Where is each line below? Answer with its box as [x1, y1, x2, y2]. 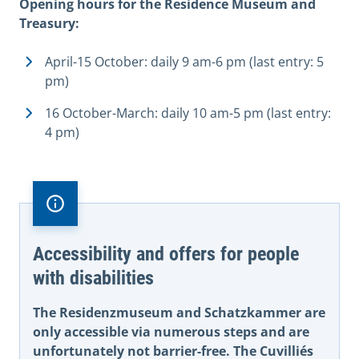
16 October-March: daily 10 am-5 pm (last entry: [45, 104, 331, 123]
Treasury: [19, 14, 79, 33]
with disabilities [33, 267, 154, 290]
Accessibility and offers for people [33, 243, 299, 266]
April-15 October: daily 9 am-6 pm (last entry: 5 [45, 53, 324, 71]
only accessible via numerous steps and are [33, 323, 309, 341]
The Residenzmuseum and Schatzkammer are [33, 304, 325, 322]
